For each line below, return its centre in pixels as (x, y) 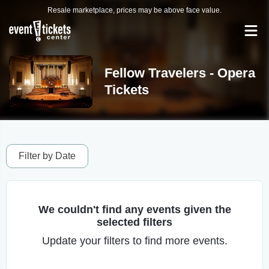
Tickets (126, 90)
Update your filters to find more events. (134, 241)
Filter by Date (47, 156)
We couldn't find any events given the (134, 210)
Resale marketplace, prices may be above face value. (134, 10)
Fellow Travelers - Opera (180, 73)
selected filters (134, 222)
